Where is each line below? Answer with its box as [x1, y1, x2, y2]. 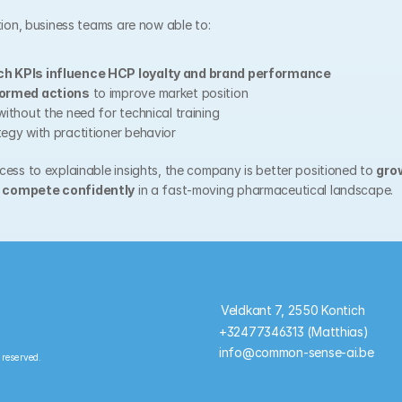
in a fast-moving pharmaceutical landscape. [135, 182, 394, 197]
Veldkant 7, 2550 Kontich [221, 302, 365, 318]
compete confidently [2, 182, 135, 197]
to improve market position [89, 85, 249, 100]
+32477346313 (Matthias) [219, 323, 369, 339]
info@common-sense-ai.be [219, 344, 374, 360]
